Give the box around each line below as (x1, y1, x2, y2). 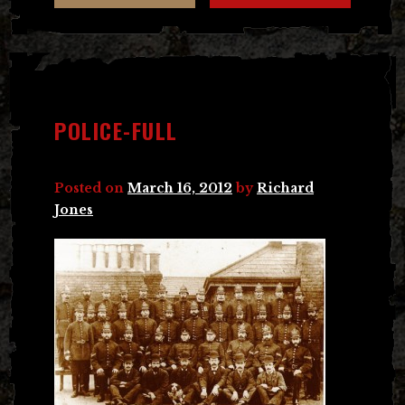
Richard (257, 179, 314, 196)
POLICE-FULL (54, 113, 178, 146)
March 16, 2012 (127, 179, 232, 196)
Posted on (54, 179, 127, 196)
